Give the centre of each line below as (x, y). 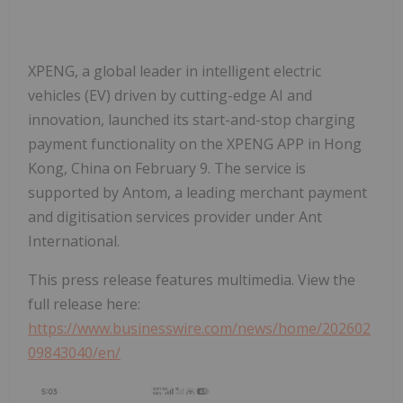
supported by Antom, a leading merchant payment (197, 192)
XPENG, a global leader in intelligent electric (175, 71)
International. (74, 241)
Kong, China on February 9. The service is (167, 168)
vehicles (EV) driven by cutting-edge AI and (170, 95)
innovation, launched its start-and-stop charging (192, 119)
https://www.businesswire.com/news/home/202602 (199, 328)
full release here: (84, 304)
